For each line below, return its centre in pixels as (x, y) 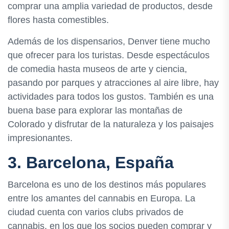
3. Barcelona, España (91, 162)
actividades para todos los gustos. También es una (111, 96)
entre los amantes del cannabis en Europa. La (101, 198)
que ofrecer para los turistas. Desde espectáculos (109, 55)
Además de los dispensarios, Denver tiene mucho (109, 41)
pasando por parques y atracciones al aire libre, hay (113, 83)
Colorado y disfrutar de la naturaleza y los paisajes (111, 124)
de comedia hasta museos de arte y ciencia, (97, 69)
